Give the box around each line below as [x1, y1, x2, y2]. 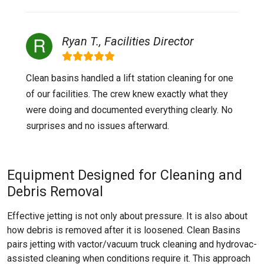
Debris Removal [7, 183, 103, 200]
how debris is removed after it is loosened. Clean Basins [7, 225, 240, 236]
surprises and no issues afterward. [26, 120, 169, 131]
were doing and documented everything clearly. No [26, 104, 233, 115]
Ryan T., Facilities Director [62, 34, 194, 48]
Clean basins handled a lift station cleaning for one [26, 72, 233, 84]
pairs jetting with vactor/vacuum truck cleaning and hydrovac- [7, 239, 257, 250]
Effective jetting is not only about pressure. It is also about [7, 210, 247, 222]
